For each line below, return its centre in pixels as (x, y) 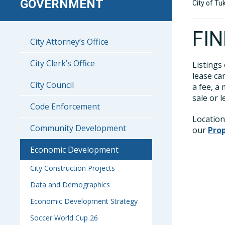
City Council (52, 85)
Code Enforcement (65, 106)
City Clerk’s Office (63, 63)
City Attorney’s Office (69, 42)
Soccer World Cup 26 (64, 218)
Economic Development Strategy (84, 201)
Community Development (78, 128)
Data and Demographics (70, 185)
